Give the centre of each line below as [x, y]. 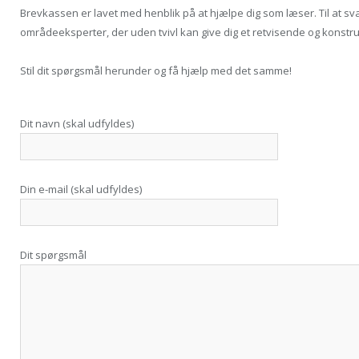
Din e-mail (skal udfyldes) [81, 190]
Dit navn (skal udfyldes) [77, 124]
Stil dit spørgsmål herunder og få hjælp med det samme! [156, 71]
